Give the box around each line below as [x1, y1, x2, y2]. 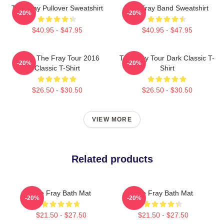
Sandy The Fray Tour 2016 [14, 53, 99, 62]
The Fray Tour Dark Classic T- [119, 53, 214, 62]
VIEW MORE [92, 115, 132, 123]
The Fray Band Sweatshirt [125, 3, 208, 12]
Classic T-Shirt [34, 63, 80, 72]
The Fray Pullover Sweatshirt [11, 3, 103, 12]
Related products [71, 153, 153, 164]
